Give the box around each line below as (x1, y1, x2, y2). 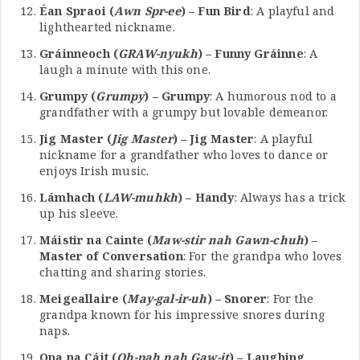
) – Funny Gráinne (197, 45, 304, 61)
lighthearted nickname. (39, 18, 175, 35)
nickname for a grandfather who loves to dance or (39, 146, 329, 162)
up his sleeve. (39, 205, 119, 221)
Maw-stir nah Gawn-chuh (152, 231, 305, 247)
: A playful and (250, 2, 335, 18)
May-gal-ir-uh (127, 290, 207, 306)
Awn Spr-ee (114, 2, 181, 18)
